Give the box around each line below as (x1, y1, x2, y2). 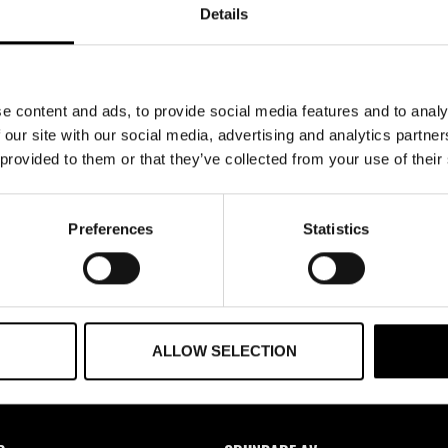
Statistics (303, 219, 369, 237)
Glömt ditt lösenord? (318, 85, 444, 112)
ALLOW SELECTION (151, 342, 297, 360)
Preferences (68, 219, 154, 237)
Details (199, 4, 249, 22)
